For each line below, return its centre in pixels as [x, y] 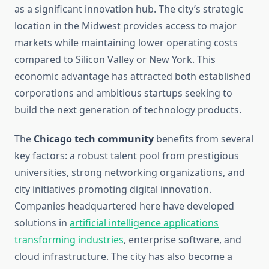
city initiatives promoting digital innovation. [113, 189]
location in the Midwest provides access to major [125, 26]
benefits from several [204, 139]
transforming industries [69, 240]
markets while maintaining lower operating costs [126, 43]
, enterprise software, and [183, 240]
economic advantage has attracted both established [133, 77]
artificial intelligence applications [144, 223]
